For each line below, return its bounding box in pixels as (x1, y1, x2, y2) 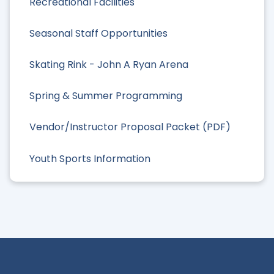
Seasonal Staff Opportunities (29, 26, 168, 40)
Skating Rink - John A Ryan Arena (29, 57, 188, 72)
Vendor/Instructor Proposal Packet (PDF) (29, 120, 231, 135)
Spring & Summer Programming (29, 89, 182, 103)
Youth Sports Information (29, 151, 150, 166)
